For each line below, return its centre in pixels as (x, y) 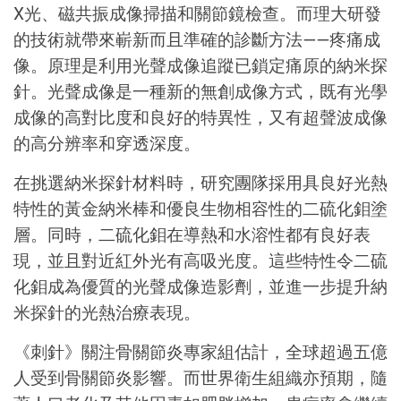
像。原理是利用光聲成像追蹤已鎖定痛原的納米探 (200, 65)
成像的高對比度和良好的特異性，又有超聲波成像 (200, 117)
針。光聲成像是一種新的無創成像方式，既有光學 (200, 91)
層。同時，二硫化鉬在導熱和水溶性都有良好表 (192, 234)
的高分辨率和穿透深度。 (107, 143)
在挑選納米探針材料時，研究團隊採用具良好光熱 (200, 182)
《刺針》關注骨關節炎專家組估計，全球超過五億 (200, 351)
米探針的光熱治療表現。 (107, 312)
